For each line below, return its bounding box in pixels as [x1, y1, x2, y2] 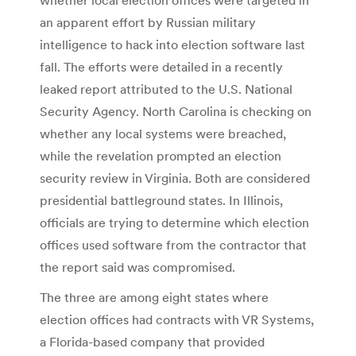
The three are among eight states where [40, 288, 269, 305]
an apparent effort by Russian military [40, 14, 256, 30]
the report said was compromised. [40, 258, 235, 275]
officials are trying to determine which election [40, 214, 309, 230]
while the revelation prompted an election [40, 147, 281, 164]
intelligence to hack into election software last [40, 36, 305, 52]
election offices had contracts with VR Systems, [40, 311, 314, 327]
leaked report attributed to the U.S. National [40, 80, 292, 97]
